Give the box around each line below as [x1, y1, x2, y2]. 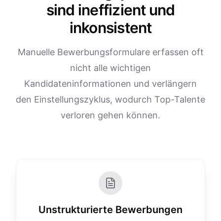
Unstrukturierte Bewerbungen [38, 204, 183, 216]
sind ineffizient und [46, 1, 175, 19]
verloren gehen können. [61, 110, 160, 120]
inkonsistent [69, 19, 152, 37]
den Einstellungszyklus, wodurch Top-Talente [16, 94, 205, 105]
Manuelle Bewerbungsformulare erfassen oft [17, 47, 204, 57]
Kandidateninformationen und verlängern [24, 78, 197, 89]
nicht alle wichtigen [70, 63, 151, 73]
